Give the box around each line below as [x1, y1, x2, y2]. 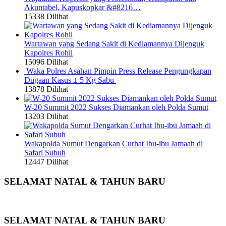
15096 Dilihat [24, 57, 68, 66]
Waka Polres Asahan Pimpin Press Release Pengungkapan [26, 66, 211, 75]
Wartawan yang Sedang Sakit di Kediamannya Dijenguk [24, 39, 204, 48]
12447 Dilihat [24, 157, 68, 166]
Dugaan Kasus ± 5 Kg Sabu [24, 75, 116, 84]
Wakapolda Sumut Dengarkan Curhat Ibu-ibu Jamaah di [24, 139, 203, 148]
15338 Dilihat [24, 12, 68, 21]
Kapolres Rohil [24, 48, 73, 57]
